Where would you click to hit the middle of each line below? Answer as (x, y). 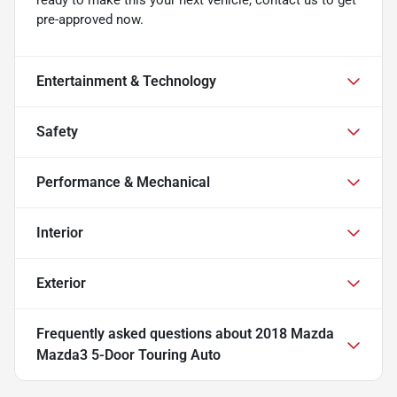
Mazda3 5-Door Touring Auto (128, 354)
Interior (60, 232)
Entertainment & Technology (126, 81)
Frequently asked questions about (146, 333)
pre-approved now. (90, 19)
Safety (57, 131)
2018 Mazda (295, 333)
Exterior (61, 283)
